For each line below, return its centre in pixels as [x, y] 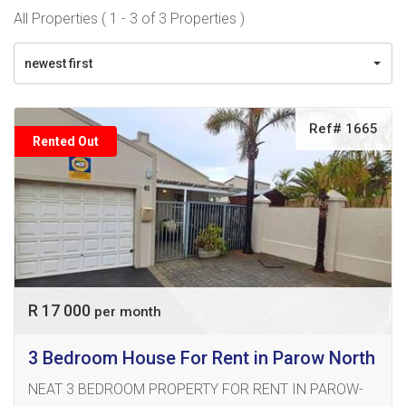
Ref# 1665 [343, 129]
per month [128, 312]
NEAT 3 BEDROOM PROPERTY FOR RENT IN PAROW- [196, 389]
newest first [58, 63]
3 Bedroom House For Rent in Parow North [202, 358]
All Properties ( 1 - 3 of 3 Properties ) [129, 19]
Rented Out [66, 141]
